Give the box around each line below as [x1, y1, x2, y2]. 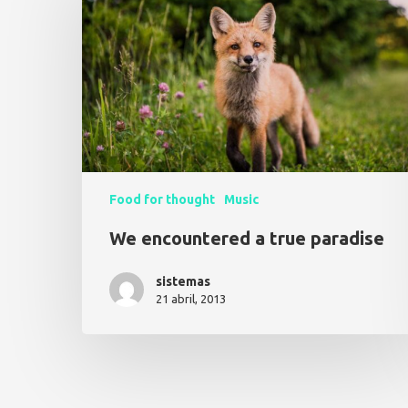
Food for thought [109, 192, 215, 208]
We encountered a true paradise [109, 228, 384, 250]
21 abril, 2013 [156, 292, 226, 306]
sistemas [156, 274, 210, 290]
